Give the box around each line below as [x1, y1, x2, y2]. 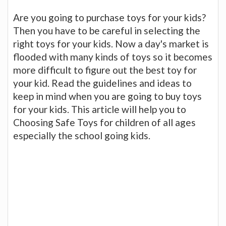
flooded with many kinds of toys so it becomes [13, 50, 212, 63]
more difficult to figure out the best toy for [13, 64, 197, 76]
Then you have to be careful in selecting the [13, 24, 200, 36]
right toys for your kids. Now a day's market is [13, 37, 209, 49]
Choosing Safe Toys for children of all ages [13, 116, 196, 128]
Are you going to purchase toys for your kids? [13, 11, 206, 23]
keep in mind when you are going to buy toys [13, 90, 202, 102]
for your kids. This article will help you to [13, 103, 186, 115]
